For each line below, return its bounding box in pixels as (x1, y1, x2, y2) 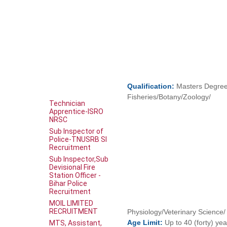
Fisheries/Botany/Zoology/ (127, 93, 211, 101)
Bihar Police (49, 179, 87, 187)
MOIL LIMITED (49, 199, 93, 207)
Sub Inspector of (49, 127, 103, 135)
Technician (49, 99, 85, 107)
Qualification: (127, 82, 175, 90)
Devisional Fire (49, 163, 95, 171)
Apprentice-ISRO (49, 107, 103, 116)
